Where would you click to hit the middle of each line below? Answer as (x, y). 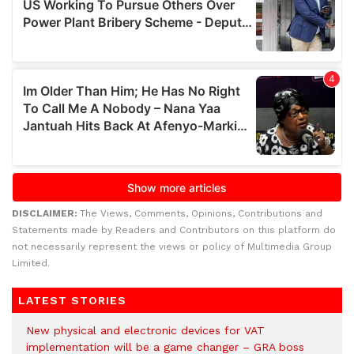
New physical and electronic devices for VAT (145, 331)
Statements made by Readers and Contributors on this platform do (174, 230)
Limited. (31, 264)
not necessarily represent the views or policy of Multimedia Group (172, 247)
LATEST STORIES (72, 301)
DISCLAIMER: (46, 214)
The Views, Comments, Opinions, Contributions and (201, 214)
